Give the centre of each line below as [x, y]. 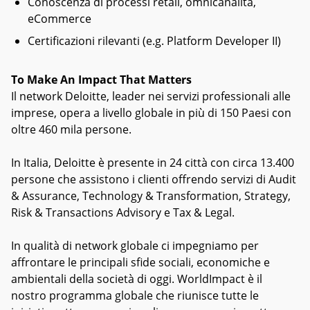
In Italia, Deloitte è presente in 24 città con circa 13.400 [153, 163]
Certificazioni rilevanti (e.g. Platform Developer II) [154, 41]
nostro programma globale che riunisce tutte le [135, 295]
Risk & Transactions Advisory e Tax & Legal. [123, 212]
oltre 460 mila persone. [71, 129]
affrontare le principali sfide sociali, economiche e [140, 262]
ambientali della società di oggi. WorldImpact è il [137, 279]
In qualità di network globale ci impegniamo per [135, 246]
